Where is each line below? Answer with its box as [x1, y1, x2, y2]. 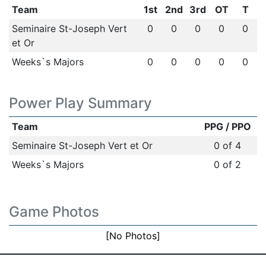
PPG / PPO [204, 121, 251, 132]
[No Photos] [106, 230, 160, 242]
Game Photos [9, 203, 99, 220]
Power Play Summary [9, 94, 152, 112]
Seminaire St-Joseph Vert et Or [11, 140, 153, 151]
